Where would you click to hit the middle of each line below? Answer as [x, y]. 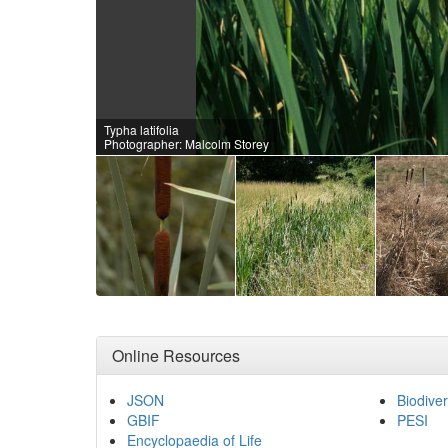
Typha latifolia [141, 129]
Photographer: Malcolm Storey [186, 143]
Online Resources [175, 355]
